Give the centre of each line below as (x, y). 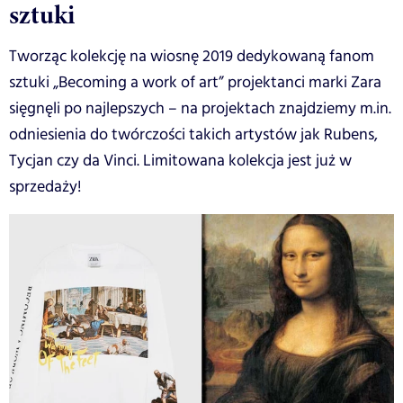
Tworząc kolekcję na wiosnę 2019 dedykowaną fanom (192, 56)
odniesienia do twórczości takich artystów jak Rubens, (193, 134)
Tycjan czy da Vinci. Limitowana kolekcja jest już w (180, 161)
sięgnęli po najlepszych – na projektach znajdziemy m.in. (200, 108)
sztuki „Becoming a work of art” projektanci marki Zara (195, 82)
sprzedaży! (45, 187)
